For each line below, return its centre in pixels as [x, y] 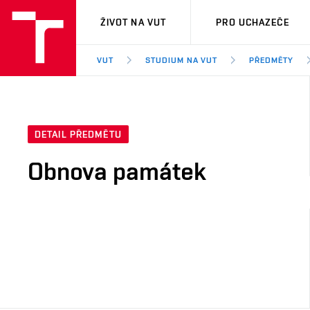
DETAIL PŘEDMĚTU [78, 135]
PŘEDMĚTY [272, 60]
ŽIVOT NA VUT [133, 22]
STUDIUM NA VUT [181, 60]
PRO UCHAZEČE [253, 22]
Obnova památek [117, 171]
